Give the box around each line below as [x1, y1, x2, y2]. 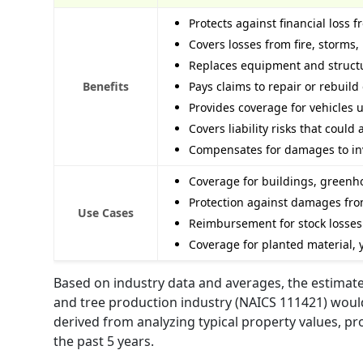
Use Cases [78, 204, 134, 220]
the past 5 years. [53, 331, 154, 350]
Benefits [83, 78, 129, 94]
